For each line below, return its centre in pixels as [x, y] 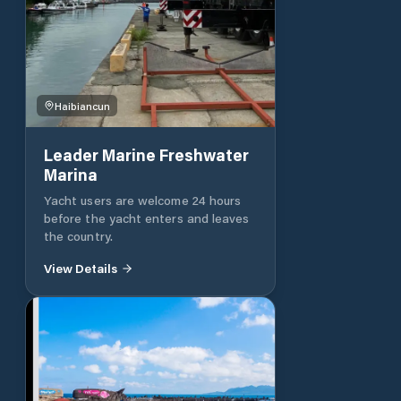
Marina [71, 174]
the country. [78, 235]
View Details [81, 268]
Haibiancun [82, 105]
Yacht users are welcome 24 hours [143, 200]
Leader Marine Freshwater [146, 154]
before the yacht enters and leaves [147, 218]
